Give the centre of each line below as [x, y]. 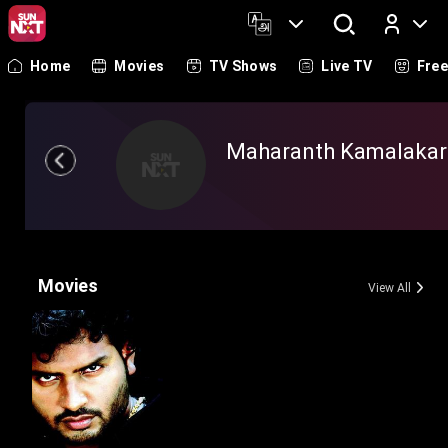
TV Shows [243, 66]
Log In [358, 75]
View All [389, 288]
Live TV [347, 66]
